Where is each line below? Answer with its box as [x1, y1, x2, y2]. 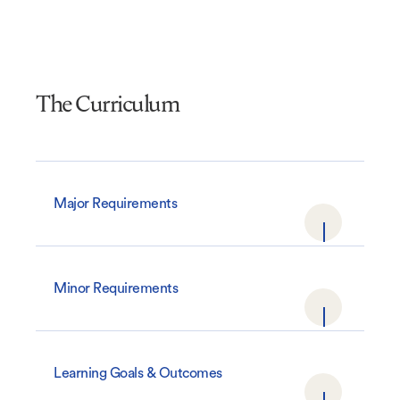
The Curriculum [36, 88, 179, 118]
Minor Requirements [54, 280, 178, 296]
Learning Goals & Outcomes [54, 365, 222, 380]
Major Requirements [54, 196, 177, 211]
